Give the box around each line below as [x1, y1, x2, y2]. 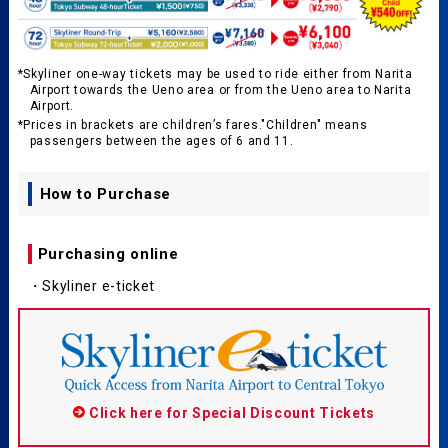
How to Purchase [39, 185, 172, 204]
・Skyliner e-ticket [27, 278, 156, 295]
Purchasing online [37, 245, 179, 264]
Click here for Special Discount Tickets [88, 405, 376, 422]
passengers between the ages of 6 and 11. [29, 134, 294, 149]
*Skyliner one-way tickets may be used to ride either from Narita [17, 67, 413, 82]
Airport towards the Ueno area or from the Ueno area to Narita [29, 83, 412, 98]
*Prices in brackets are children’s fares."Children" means [17, 118, 368, 133]
